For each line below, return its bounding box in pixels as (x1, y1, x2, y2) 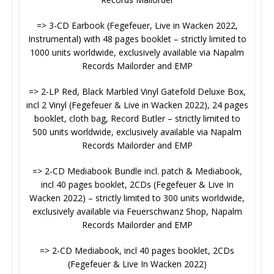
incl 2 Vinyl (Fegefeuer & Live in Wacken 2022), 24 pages (26, 99, 248, 111)
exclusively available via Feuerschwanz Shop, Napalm (32, 206, 242, 218)
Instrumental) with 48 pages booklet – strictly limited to (28, 33, 246, 45)
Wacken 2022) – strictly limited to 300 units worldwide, (29, 192, 245, 204)
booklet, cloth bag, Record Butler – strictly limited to (34, 113, 240, 125)
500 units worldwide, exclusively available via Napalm (32, 126, 242, 138)
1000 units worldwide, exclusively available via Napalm (30, 46, 244, 59)
